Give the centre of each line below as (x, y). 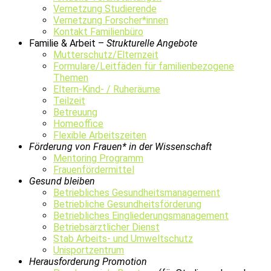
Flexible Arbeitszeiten (100, 135)
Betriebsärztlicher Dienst (106, 227)
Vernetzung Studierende (105, 8)
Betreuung (75, 112)
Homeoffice (78, 123)
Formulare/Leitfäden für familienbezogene (144, 66)
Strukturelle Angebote (152, 43)
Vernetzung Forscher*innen (111, 20)
